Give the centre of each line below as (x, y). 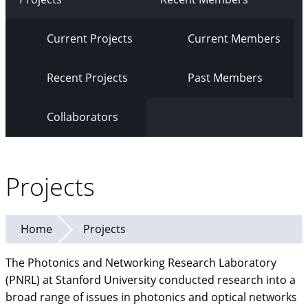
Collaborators (82, 117)
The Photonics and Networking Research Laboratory (141, 263)
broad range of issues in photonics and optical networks (151, 297)
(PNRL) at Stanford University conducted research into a (151, 280)
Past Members (225, 78)
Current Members (234, 38)
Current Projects (90, 38)
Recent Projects (87, 78)
